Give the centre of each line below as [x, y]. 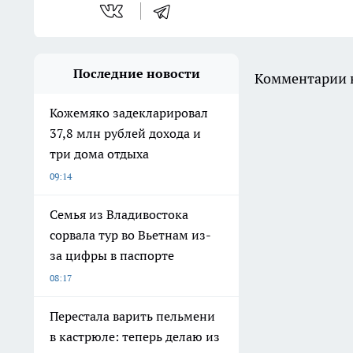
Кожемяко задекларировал [129, 112]
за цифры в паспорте [112, 255]
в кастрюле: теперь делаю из [135, 336]
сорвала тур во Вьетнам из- [130, 234]
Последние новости [136, 73]
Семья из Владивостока [119, 214]
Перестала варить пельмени [132, 316]
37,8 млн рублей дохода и [125, 133]
